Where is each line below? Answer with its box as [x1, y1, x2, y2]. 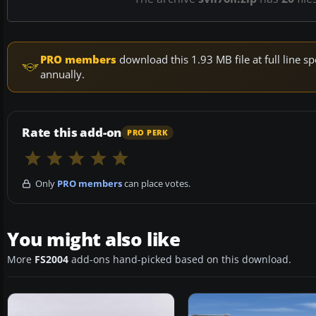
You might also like [7, 226, 181, 253]
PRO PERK [127, 127, 169, 138]
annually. [40, 67, 85, 82]
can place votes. [122, 177, 190, 190]
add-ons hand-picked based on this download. [68, 253, 291, 267]
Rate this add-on [22, 124, 122, 141]
